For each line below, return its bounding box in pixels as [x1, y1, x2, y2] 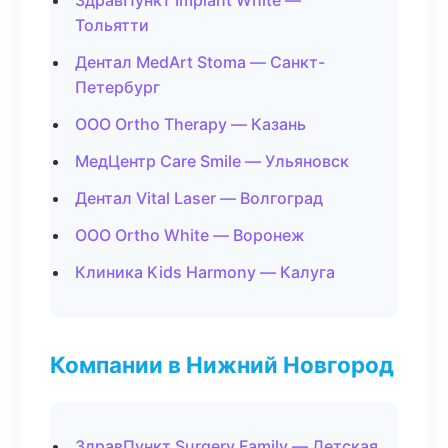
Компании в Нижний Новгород [50, 351, 394, 378]
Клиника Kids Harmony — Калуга [75, 262, 335, 282]
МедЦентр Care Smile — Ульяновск [75, 151, 349, 171]
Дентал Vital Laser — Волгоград [75, 188, 323, 208]
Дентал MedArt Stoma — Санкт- [75, 52, 325, 72]
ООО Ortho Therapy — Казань [75, 114, 306, 134]
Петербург [75, 77, 160, 97]
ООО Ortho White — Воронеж [75, 225, 305, 245]
